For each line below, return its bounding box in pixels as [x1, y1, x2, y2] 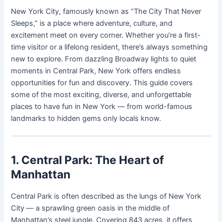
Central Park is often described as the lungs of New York [11, 191, 202, 201]
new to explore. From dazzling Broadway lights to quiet [11, 54, 197, 63]
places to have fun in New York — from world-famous [11, 102, 193, 111]
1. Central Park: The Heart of [11, 153, 165, 167]
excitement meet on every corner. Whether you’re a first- [11, 30, 201, 40]
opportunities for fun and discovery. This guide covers [11, 78, 193, 87]
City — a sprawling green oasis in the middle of [11, 203, 170, 213]
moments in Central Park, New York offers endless [11, 66, 181, 75]
